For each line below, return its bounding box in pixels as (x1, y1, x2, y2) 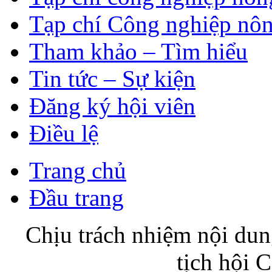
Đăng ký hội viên (29, 92, 195, 119)
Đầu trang (29, 184, 124, 211)
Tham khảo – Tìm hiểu (29, 38, 248, 64)
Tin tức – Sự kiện (29, 65, 195, 92)
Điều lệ (29, 120, 98, 146)
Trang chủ (29, 157, 126, 183)
